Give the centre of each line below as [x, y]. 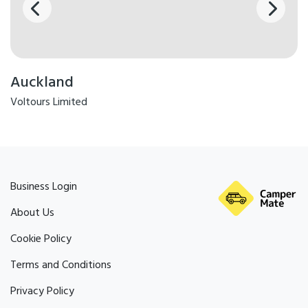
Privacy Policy [42, 292]
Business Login [44, 187]
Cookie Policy [41, 240]
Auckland [42, 83]
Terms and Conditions [61, 266]
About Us [32, 213]
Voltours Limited [49, 103]
